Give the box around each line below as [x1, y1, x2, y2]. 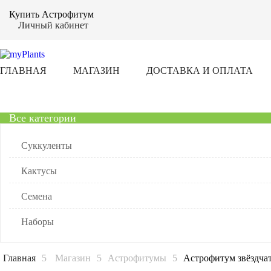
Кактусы [21, 166, 57, 176]
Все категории [9, 112, 76, 124]
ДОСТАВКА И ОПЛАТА [146, 65, 253, 76]
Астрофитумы [108, 253, 166, 263]
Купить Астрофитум [9, 9, 94, 19]
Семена [21, 191, 52, 201]
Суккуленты [21, 140, 72, 151]
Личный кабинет [18, 20, 88, 30]
